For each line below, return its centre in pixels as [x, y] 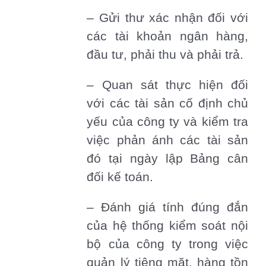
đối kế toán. [120, 177]
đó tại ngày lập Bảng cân [167, 159]
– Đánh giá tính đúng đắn [167, 208]
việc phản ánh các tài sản [167, 140]
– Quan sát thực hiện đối [167, 85]
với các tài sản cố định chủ [167, 104]
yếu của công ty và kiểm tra [167, 122]
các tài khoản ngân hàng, [167, 37]
